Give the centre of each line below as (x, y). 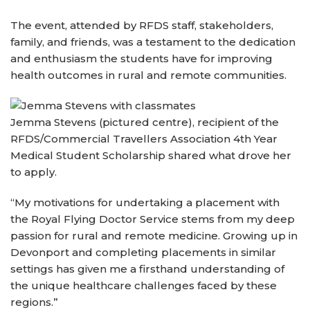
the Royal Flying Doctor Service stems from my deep (153, 219)
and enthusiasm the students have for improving (142, 59)
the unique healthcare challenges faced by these (144, 286)
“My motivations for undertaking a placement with (145, 203)
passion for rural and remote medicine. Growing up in (154, 236)
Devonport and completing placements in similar (143, 253)
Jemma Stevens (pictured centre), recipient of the (145, 122)
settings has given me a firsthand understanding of (147, 269)
